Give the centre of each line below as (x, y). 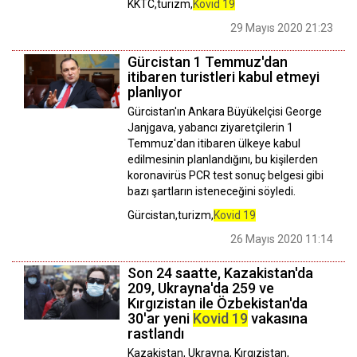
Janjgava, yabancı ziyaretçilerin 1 (210, 128)
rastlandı (156, 334)
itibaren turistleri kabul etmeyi (224, 77)
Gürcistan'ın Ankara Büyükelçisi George (225, 112)
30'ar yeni (160, 319)
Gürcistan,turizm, (171, 216)
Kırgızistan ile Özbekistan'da (218, 304)
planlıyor (155, 92)
